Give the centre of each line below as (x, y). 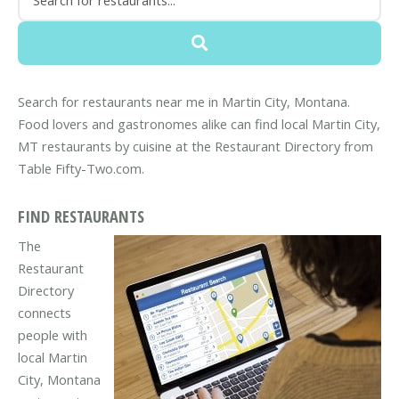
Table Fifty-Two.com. (81, 169)
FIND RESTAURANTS (81, 216)
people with (53, 334)
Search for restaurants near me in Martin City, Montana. (184, 102)
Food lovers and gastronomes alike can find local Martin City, (199, 124)
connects (45, 312)
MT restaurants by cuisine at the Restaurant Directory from (195, 147)
